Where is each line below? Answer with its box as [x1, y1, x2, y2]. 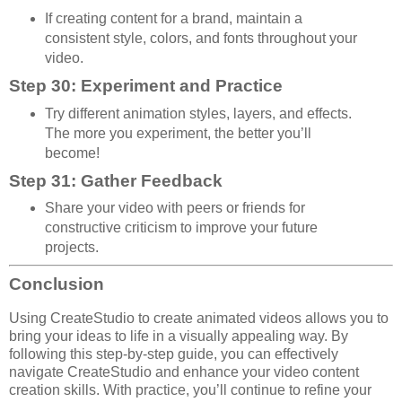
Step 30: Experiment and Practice [9, 75, 283, 95]
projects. [44, 240, 99, 256]
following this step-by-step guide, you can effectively [9, 346, 338, 363]
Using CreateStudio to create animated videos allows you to [9, 310, 389, 327]
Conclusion [9, 275, 104, 294]
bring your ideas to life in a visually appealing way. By [9, 328, 348, 345]
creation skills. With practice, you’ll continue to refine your [9, 382, 371, 398]
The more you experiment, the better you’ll [44, 125, 311, 141]
